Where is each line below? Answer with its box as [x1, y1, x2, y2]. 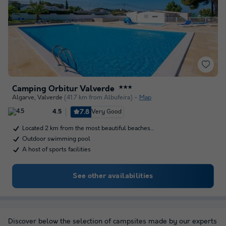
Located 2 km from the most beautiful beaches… [22, 125, 154, 132]
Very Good [91, 108, 122, 116]
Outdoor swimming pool [22, 135, 90, 143]
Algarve [12, 94, 34, 101]
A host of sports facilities [22, 146, 91, 153]
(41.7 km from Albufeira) [64, 94, 133, 101]
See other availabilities [73, 172, 153, 180]
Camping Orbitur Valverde [12, 84, 115, 94]
